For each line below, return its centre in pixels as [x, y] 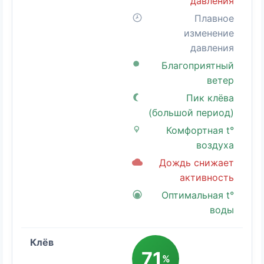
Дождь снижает [197, 163]
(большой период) [191, 113]
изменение [209, 33]
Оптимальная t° [198, 195]
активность [207, 178]
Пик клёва [210, 98]
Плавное [214, 19]
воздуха [215, 145]
